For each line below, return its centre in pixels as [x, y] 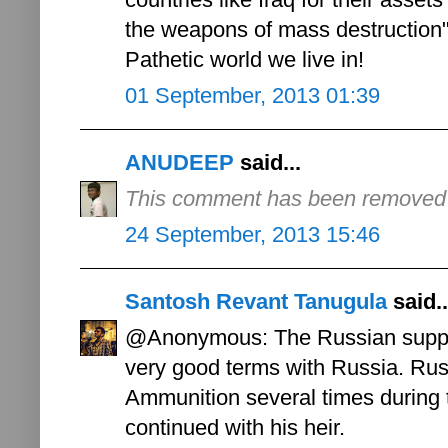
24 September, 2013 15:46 [252, 235]
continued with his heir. [235, 428]
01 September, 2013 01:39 [252, 96]
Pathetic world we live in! [244, 60]
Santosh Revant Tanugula [256, 302]
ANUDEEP [179, 163]
